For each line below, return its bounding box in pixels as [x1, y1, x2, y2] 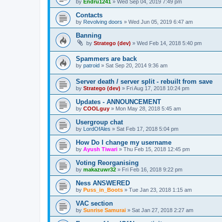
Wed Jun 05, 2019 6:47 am [128, 19, 193, 25]
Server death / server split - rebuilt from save [76, 78, 213, 86]
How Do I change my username [76, 139, 171, 147]
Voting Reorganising [76, 159, 139, 167]
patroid [83, 62, 100, 68]
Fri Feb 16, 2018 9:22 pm [122, 166, 182, 173]
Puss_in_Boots [83, 187, 123, 193]
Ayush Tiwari [83, 146, 117, 153]
